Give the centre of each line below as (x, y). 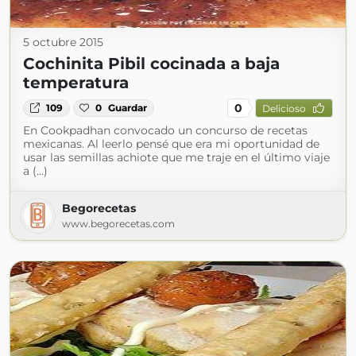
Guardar (128, 108)
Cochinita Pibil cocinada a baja (151, 64)
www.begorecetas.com (118, 224)
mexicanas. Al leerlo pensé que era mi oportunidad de (171, 144)
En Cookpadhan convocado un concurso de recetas (165, 130)
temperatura (76, 83)
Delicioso (284, 108)
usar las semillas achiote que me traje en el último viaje (176, 157)
